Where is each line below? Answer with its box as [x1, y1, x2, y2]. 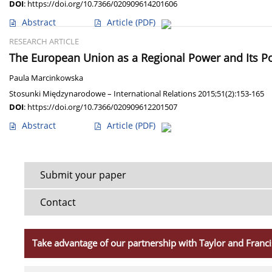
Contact [40, 195, 76, 209]
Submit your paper [40, 168, 126, 182]
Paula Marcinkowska [9, 73, 83, 84]
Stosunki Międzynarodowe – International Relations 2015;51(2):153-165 [9, 88, 264, 100]
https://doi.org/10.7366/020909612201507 [27, 101, 177, 113]
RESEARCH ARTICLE [9, 36, 79, 47]
